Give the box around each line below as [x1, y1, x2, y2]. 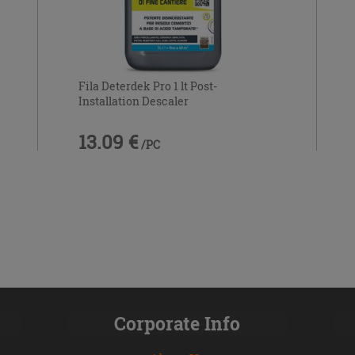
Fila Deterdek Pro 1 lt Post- [78, 78, 217, 94]
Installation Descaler [78, 93, 189, 109]
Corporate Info [114, 311, 241, 335]
